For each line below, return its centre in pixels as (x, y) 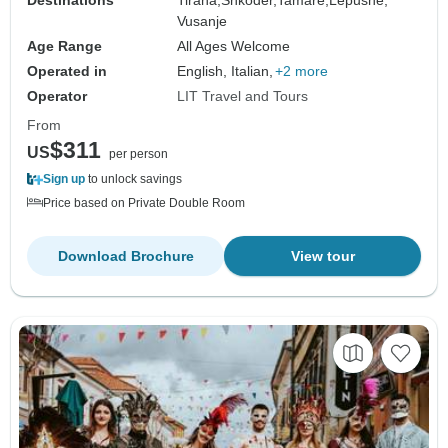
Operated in (67, 70)
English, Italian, (225, 70)
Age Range (64, 45)
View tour (322, 255)
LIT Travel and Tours (243, 95)
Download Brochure (125, 255)
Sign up (64, 178)
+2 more (302, 70)
